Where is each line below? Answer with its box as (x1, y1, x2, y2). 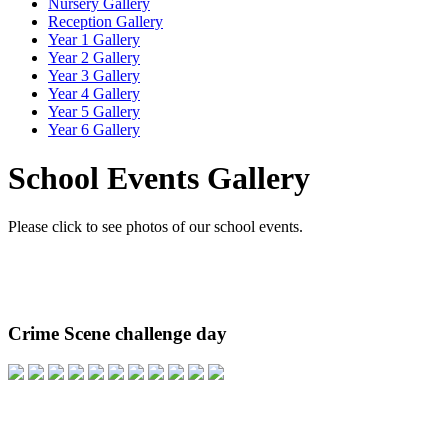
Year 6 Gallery (48, 120, 140, 138)
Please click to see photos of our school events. (8, 218, 303, 236)
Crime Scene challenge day (8, 323, 227, 345)
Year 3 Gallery (48, 66, 140, 84)
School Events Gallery (8, 160, 310, 196)
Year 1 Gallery (48, 30, 140, 48)
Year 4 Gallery (48, 84, 140, 102)
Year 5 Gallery (48, 102, 140, 120)
